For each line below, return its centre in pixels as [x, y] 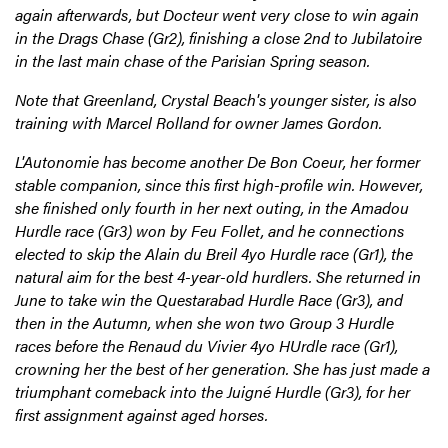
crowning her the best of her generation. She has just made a [222, 369]
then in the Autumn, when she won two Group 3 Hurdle [204, 323]
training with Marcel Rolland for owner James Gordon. [198, 123]
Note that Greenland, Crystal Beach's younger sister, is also [216, 100]
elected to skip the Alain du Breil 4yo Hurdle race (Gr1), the [214, 254]
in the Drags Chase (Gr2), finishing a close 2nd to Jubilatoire [218, 38]
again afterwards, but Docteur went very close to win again [217, 15]
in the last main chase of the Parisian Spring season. [192, 61]
